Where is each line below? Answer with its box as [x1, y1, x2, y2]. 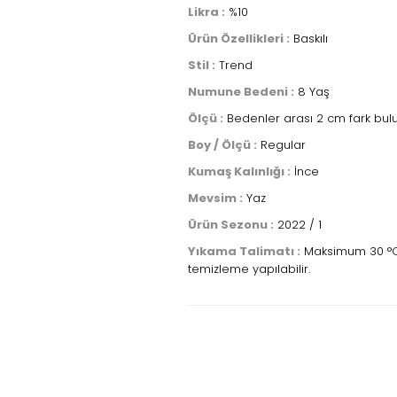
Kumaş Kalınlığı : [188, 163, 291, 180]
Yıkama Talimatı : [188, 243, 300, 260]
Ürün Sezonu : [188, 216, 274, 233]
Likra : [188, 4, 225, 20]
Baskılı [290, 30, 328, 47]
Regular [257, 136, 306, 153]
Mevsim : [188, 190, 243, 206]
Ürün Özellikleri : [188, 30, 290, 47]
